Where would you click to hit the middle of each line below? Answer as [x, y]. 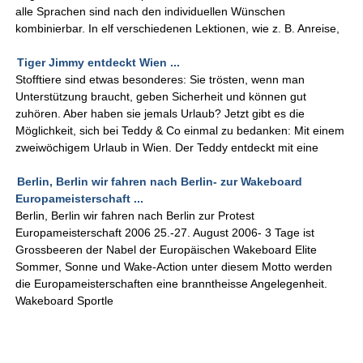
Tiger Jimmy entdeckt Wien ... [99, 63]
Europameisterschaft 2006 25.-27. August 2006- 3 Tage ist [165, 233]
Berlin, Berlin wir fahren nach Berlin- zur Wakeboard [160, 182]
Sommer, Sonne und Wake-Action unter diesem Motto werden [174, 267]
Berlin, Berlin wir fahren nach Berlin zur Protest [135, 216]
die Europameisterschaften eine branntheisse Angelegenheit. [172, 284]
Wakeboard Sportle [65, 301]
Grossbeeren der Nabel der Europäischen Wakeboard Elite [167, 250]
